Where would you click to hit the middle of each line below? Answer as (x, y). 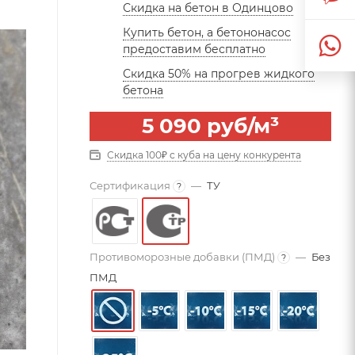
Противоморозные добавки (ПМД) (182, 256)
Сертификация (130, 185)
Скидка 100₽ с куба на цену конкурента (204, 155)
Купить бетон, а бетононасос (207, 32)
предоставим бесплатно (194, 49)
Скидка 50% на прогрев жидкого (219, 73)
